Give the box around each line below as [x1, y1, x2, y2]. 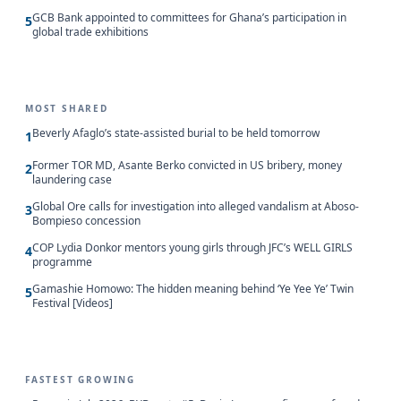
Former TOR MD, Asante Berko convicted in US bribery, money [32, 158, 342, 174]
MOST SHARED [25, 102, 108, 115]
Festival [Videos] [32, 295, 113, 311]
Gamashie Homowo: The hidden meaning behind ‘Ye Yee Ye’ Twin [32, 281, 354, 297]
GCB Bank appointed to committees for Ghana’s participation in [32, 10, 346, 26]
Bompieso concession [32, 213, 141, 229]
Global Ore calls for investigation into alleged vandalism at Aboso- [32, 199, 359, 215]
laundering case [32, 172, 112, 188]
